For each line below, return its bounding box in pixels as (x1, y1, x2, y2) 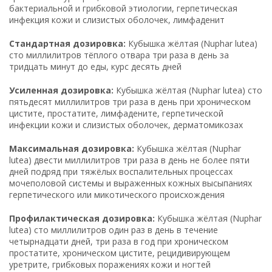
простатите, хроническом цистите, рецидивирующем (9, 246, 230, 259)
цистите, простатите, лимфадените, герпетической (9, 107, 223, 119)
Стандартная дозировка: (9, 37, 126, 49)
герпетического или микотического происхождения (9, 188, 225, 200)
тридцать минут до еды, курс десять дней (9, 60, 182, 72)
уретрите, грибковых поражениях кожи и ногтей (9, 258, 211, 270)
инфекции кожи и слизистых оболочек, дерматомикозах (9, 118, 243, 131)
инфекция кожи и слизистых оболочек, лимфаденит (9, 13, 225, 25)
